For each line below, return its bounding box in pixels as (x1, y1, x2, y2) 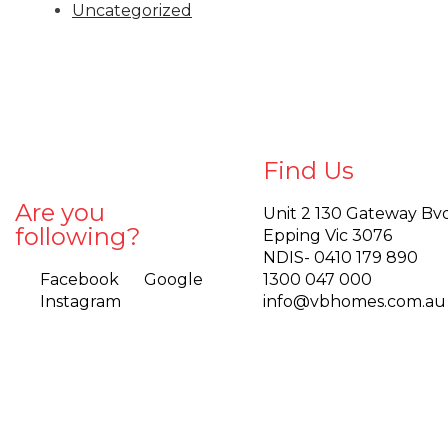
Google (144, 269, 203, 289)
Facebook (40, 269, 119, 289)
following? (15, 221, 141, 251)
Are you (15, 197, 105, 227)
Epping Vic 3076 (263, 225, 392, 245)
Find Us (263, 155, 354, 185)
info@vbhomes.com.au (263, 291, 446, 311)
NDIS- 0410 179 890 (263, 247, 418, 267)
